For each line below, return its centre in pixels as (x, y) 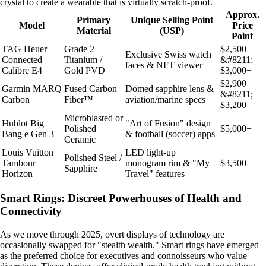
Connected (22, 59)
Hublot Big (23, 123)
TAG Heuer (24, 49)
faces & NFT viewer (164, 65)
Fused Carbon (91, 88)
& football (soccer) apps (170, 134)
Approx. (242, 14)
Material (94, 30)
